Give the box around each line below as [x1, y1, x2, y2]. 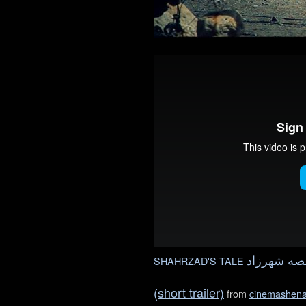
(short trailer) [154, 283, 224, 301]
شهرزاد [247, 254, 284, 268]
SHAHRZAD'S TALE [154, 253, 247, 268]
